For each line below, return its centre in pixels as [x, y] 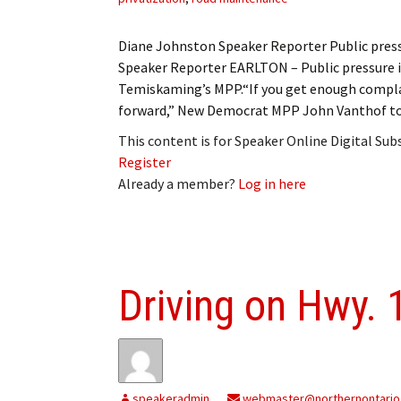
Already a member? [178, 183]
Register [145, 162]
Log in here [272, 183]
